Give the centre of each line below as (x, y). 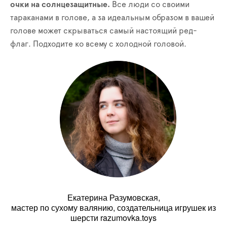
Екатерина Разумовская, (113, 197)
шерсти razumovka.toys (113, 217)
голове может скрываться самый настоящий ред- (104, 31)
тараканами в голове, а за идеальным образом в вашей (112, 17)
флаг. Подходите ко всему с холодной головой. (98, 44)
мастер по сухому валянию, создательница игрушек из (113, 207)
